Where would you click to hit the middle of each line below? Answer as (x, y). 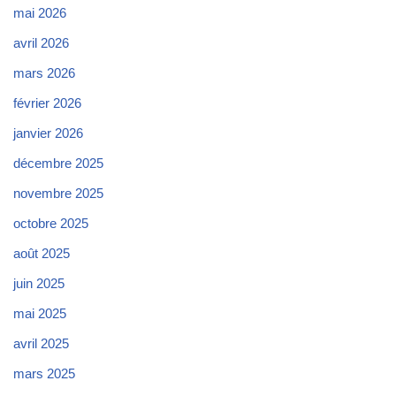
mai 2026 (40, 12)
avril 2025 (41, 343)
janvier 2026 (48, 133)
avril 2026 (41, 42)
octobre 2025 (51, 223)
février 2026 (47, 103)
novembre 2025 (58, 193)
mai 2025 (40, 313)
